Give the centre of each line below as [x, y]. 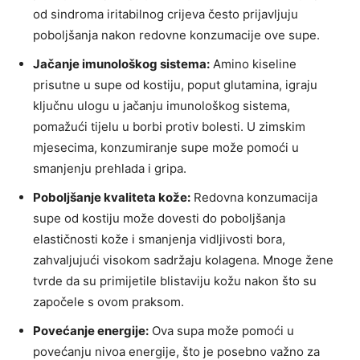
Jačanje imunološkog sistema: [121, 63]
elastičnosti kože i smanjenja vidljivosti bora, [159, 239]
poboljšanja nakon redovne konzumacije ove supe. [176, 35]
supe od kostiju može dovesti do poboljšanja [159, 218]
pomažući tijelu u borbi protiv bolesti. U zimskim [169, 126]
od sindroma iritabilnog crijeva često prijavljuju [166, 14]
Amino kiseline [253, 63]
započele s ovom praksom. [108, 301]
